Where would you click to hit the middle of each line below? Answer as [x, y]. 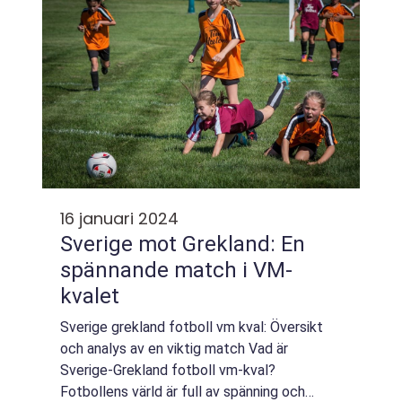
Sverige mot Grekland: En [183, 244]
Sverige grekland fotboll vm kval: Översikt [192, 327]
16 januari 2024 [119, 218]
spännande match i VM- [176, 270]
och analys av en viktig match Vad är [174, 349]
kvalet [90, 296]
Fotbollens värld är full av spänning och [183, 392]
